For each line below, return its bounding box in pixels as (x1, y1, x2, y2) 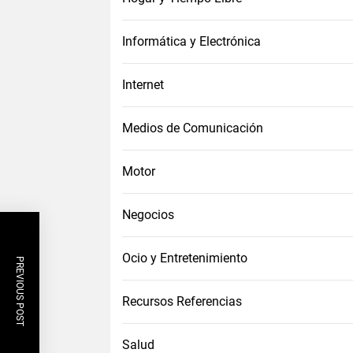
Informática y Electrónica (122, 34, 261, 49)
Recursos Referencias (122, 294, 242, 309)
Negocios (122, 207, 174, 222)
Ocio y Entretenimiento (122, 251, 247, 266)
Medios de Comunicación (122, 121, 263, 136)
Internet (122, 77, 164, 92)
